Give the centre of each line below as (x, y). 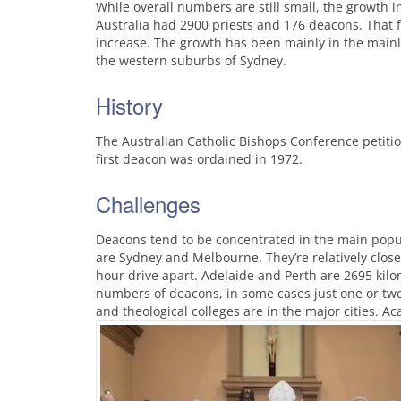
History (129, 105)
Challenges (148, 204)
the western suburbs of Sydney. (191, 60)
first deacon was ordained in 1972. (199, 159)
